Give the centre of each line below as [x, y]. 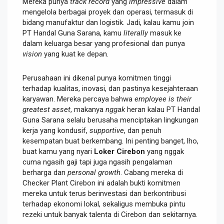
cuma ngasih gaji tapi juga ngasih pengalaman [97, 162]
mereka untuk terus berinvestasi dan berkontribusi [104, 193]
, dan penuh [143, 130]
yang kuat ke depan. [75, 54]
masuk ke [165, 33]
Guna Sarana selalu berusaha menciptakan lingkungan [110, 120]
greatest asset [46, 109]
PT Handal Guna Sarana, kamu [73, 33]
